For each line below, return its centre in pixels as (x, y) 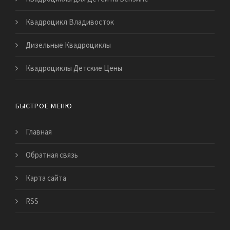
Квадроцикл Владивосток (70, 22)
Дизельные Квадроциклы (68, 45)
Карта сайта (46, 178)
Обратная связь (52, 155)
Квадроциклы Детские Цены (74, 68)
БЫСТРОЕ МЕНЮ (44, 106)
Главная (39, 132)
